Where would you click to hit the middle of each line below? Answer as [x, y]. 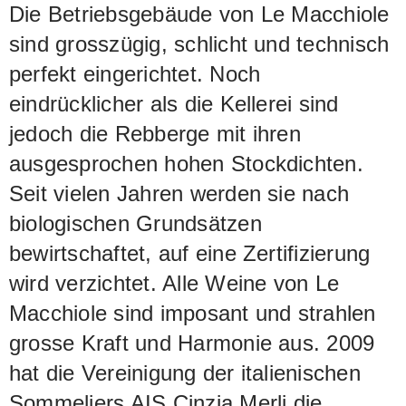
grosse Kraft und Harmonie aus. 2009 [192, 343]
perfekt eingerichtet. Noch [135, 74]
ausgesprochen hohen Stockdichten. [186, 164]
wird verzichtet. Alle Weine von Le [174, 284]
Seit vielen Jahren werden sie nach [179, 194]
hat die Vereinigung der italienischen [185, 373]
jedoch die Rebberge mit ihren [155, 134]
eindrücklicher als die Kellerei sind [174, 104]
